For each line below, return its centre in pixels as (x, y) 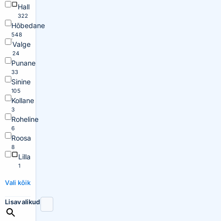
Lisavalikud (23, 202)
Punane (23, 63)
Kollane (23, 100)
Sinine (21, 82)
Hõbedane (28, 25)
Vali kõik (18, 183)
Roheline (25, 119)
